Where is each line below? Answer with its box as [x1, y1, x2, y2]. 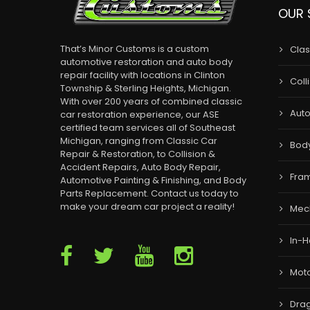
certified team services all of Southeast [60, 121, 235, 135]
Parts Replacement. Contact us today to [60, 187, 239, 201]
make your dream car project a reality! [60, 200, 235, 214]
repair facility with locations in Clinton [60, 69, 225, 82]
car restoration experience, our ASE [60, 108, 219, 122]
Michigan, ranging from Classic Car [60, 134, 217, 148]
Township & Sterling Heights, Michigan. [60, 82, 231, 95]
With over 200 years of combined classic [60, 95, 242, 109]
